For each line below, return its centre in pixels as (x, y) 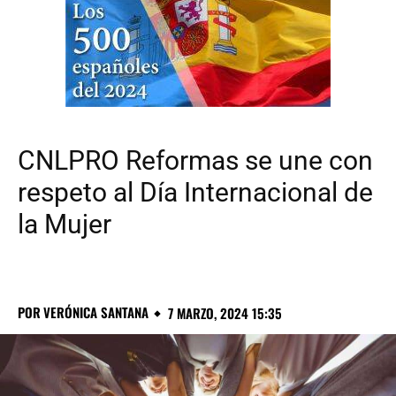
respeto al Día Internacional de (195, 193)
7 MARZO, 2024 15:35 (225, 313)
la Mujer (65, 225)
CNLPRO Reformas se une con (195, 161)
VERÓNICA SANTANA (96, 312)
